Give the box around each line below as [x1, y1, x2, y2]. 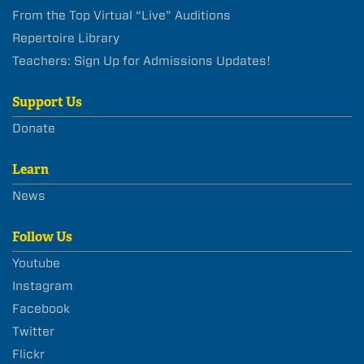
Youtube [12, 256, 60, 271]
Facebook [12, 301, 70, 317]
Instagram [12, 279, 73, 294]
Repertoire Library [12, 31, 119, 46]
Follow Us [12, 228, 72, 246]
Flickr [12, 347, 45, 362]
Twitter [12, 324, 54, 340]
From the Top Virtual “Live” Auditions [12, 8, 231, 24]
